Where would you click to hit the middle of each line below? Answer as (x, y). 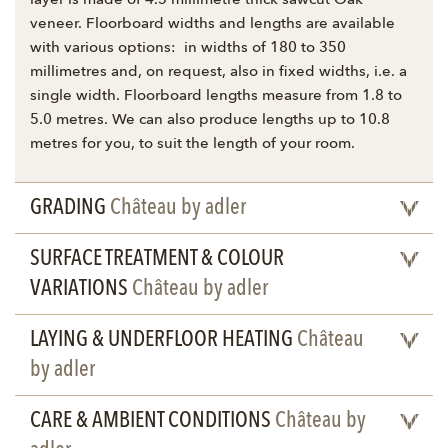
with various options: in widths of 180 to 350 (188, 49)
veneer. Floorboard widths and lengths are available (212, 25)
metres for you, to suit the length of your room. (192, 145)
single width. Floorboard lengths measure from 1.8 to (216, 97)
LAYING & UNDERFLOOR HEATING (163, 340)
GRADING (70, 208)
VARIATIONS (81, 289)
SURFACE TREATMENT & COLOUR (157, 259)
